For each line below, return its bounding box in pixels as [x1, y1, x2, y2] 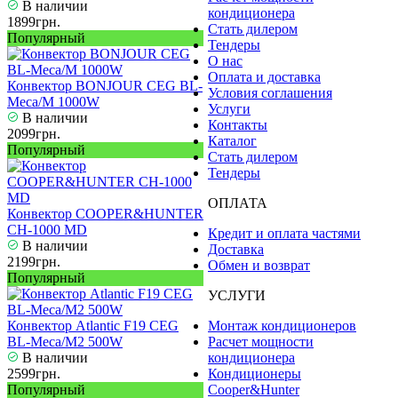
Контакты [208, 117, 267, 133]
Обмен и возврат [208, 258, 310, 274]
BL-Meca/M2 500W [7, 334, 123, 350]
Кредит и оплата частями [208, 226, 361, 242]
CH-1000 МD [7, 222, 87, 238]
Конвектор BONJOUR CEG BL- [7, 78, 203, 94]
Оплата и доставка [208, 69, 321, 85]
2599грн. [7, 366, 60, 382]
